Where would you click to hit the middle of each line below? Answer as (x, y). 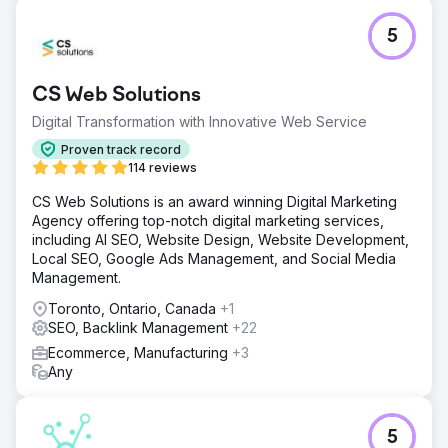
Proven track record (121, 149)
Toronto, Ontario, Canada (134, 308)
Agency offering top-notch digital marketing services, (208, 220)
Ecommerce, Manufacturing (140, 352)
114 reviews (162, 167)
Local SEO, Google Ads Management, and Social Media (214, 258)
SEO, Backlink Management (140, 327)
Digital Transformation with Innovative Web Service (199, 121)
